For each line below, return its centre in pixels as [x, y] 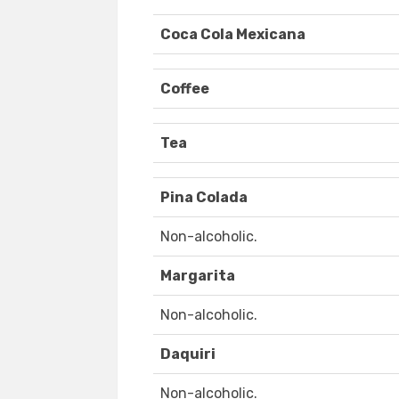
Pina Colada [204, 198]
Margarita [198, 276]
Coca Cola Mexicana [233, 35]
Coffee [185, 89]
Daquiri [188, 354]
